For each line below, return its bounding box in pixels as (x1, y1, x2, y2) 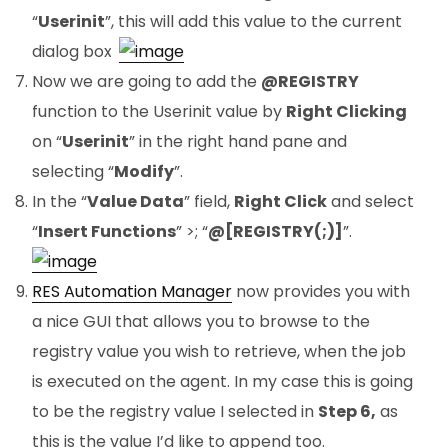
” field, (184, 190, 234, 214)
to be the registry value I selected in (32, 400, 318, 424)
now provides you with (232, 280, 410, 304)
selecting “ (32, 160, 114, 184)
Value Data (87, 190, 184, 214)
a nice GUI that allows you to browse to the (32, 310, 370, 334)
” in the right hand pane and (129, 130, 347, 154)
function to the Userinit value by (32, 100, 286, 124)
